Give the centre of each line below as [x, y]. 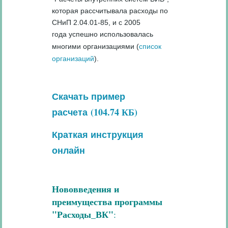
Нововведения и [86, 189]
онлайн [69, 150]
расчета [70, 112]
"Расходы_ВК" [83, 214]
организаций [73, 58]
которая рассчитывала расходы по [110, 10]
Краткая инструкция [98, 135]
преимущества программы [107, 201]
